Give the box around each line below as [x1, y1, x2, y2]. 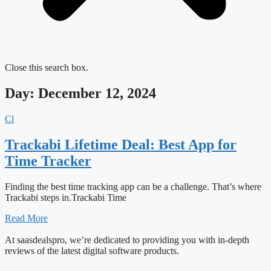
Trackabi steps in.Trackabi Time [5, 192, 126, 203]
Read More [5, 212, 48, 223]
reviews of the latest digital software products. [5, 245, 179, 256]
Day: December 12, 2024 [5, 85, 156, 101]
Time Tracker [5, 152, 91, 169]
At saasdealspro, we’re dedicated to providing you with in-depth [5, 234, 249, 245]
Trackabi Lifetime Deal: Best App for [5, 136, 237, 152]
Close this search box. [5, 62, 88, 73]
